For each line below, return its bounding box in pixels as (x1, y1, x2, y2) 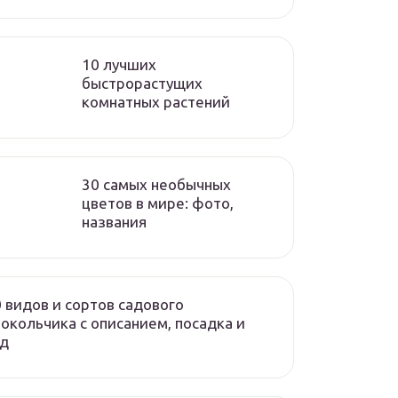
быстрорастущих (82, 75, 203, 92)
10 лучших (82, 56, 156, 73)
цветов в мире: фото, (82, 195, 234, 211)
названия (82, 213, 147, 230)
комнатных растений (82, 93, 230, 110)
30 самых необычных (82, 176, 231, 193)
